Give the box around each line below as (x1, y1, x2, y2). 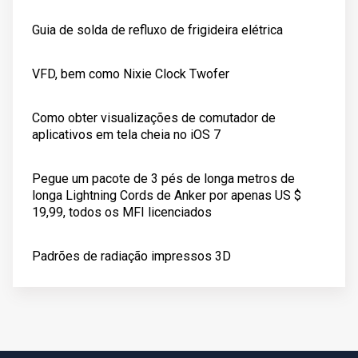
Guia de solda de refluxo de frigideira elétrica (32, 22, 283, 38)
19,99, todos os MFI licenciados (32, 205, 212, 220)
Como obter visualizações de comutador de (32, 110, 276, 125)
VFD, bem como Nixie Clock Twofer (32, 66, 229, 82)
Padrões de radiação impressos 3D (32, 249, 231, 264)
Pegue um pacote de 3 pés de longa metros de (32, 171, 295, 186)
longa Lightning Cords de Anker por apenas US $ (32, 188, 301, 203)
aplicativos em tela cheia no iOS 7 (32, 127, 221, 142)
